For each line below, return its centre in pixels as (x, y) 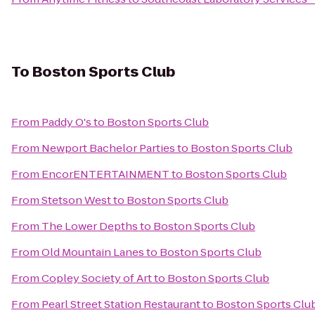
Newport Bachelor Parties (108, 148)
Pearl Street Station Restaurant (121, 304)
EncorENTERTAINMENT (105, 174)
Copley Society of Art (97, 278)
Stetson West (76, 200)
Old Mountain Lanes (93, 252)
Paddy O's (66, 122)
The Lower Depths (90, 226)
